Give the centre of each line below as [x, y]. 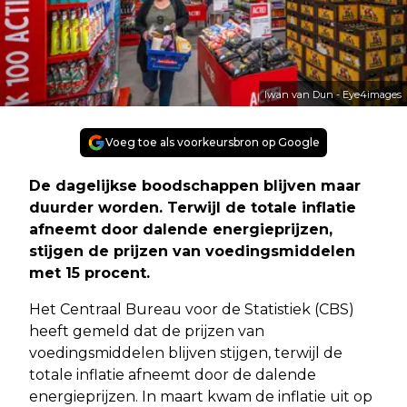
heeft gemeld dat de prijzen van [147, 331]
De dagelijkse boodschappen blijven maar [195, 185]
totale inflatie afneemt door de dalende [173, 374]
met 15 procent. [89, 273]
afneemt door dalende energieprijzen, [181, 229]
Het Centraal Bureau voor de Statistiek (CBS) [192, 309]
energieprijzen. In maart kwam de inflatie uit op [201, 396]
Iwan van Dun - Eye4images [333, 94]
